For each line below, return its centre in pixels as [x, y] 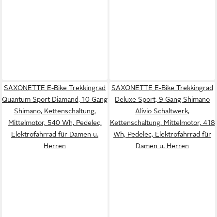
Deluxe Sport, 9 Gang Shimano [162, 99]
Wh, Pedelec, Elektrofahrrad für [162, 134]
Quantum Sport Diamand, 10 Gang [55, 99]
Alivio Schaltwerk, [162, 111]
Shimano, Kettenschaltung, [55, 111]
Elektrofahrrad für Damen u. [55, 134]
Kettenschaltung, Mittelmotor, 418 [162, 123]
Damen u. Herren [162, 146]
